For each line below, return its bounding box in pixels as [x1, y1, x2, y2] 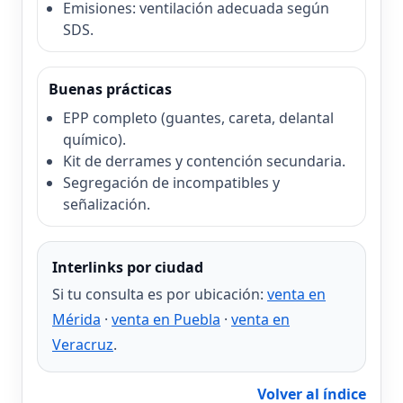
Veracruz [52, 335, 113, 355]
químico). [63, 130, 126, 150]
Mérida [52, 309, 101, 330]
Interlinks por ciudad [52, 257, 203, 278]
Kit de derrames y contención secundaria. [63, 151, 345, 172]
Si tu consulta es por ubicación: [52, 284, 267, 305]
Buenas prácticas [49, 79, 172, 100]
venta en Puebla [112, 309, 220, 330]
